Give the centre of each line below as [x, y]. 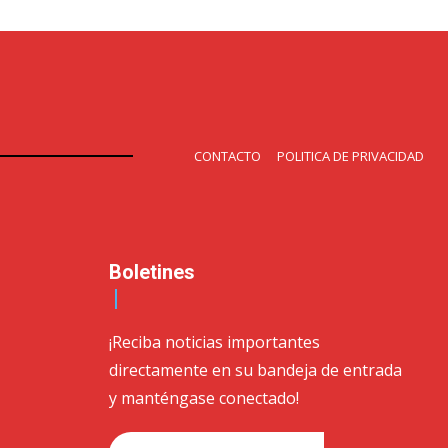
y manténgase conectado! [204, 397]
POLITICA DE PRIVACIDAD [350, 155]
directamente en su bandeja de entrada [256, 369]
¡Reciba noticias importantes [215, 341]
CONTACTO [227, 155]
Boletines [152, 271]
